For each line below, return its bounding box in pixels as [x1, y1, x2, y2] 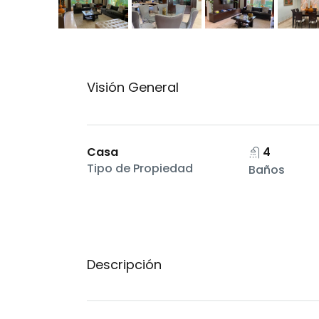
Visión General [87, 78, 179, 97]
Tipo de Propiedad [87, 160, 193, 177]
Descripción [87, 256, 162, 274]
